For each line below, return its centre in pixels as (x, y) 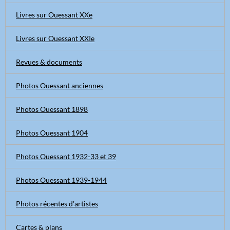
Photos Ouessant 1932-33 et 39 (66, 156)
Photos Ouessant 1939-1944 (61, 180)
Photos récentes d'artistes (57, 204)
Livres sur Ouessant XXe (54, 15)
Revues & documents (49, 62)
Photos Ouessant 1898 (52, 109)
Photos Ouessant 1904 (52, 133)
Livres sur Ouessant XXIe (55, 38)
